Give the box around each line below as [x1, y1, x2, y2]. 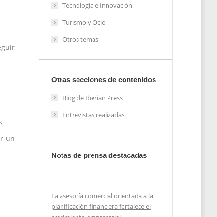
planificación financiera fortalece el [51, 202, 151, 211]
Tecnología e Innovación [62, 1, 132, 10]
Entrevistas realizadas [62, 110, 124, 119]
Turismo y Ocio [62, 18, 106, 27]
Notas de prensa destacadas [51, 151, 147, 159]
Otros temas [62, 35, 98, 44]
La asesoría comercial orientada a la [51, 191, 153, 200]
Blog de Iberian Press [62, 93, 123, 102]
